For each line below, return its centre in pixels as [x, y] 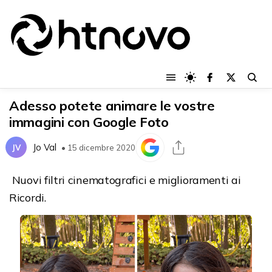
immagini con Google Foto [89, 122]
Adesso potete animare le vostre [112, 105]
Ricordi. [28, 197]
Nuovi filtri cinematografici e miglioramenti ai [125, 180]
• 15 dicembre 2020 [98, 147]
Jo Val [45, 148]
